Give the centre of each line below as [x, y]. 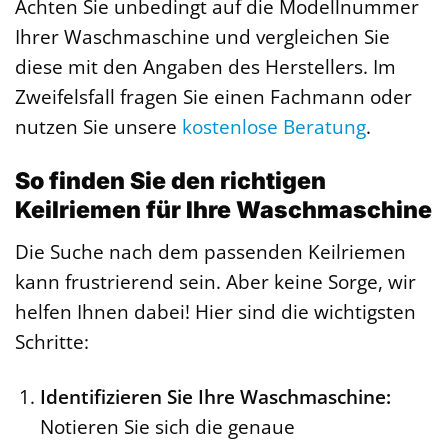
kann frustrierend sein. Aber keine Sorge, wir [215, 281]
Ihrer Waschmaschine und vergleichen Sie [202, 37]
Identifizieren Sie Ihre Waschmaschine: [215, 396]
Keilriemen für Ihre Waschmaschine [223, 210]
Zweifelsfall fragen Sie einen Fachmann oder [213, 97]
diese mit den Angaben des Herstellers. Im [205, 67]
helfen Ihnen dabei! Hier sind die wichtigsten [215, 311]
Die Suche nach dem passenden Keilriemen [210, 251]
